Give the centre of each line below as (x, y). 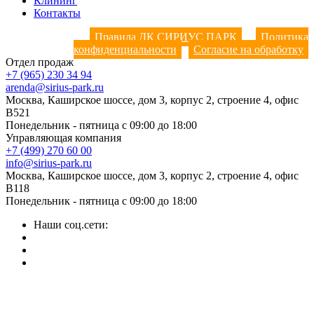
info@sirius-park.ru (49, 163)
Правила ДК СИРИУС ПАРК (166, 36)
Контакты (57, 13)
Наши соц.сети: (71, 224)
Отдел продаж (40, 62)
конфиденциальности (125, 49)
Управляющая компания (63, 137)
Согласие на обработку (248, 49)
